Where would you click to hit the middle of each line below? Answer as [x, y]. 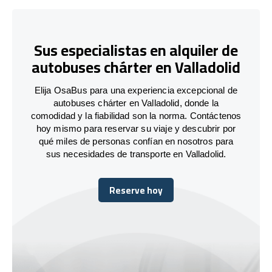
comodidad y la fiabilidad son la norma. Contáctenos [136, 115]
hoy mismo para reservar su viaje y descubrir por [136, 128]
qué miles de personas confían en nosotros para [136, 141]
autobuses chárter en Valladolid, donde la [136, 103]
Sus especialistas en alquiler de [136, 50]
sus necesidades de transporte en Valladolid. [136, 154]
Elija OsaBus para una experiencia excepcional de [136, 90]
